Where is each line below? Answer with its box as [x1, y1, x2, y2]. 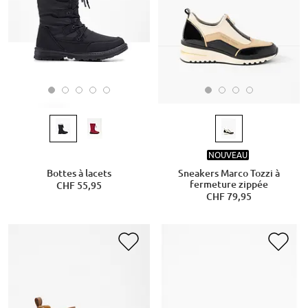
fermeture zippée [190, 178, 268, 190]
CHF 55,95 [56, 179, 102, 191]
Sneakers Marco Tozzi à [178, 167, 280, 179]
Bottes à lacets [46, 167, 111, 179]
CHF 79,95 [206, 190, 252, 202]
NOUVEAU [208, 150, 247, 161]
